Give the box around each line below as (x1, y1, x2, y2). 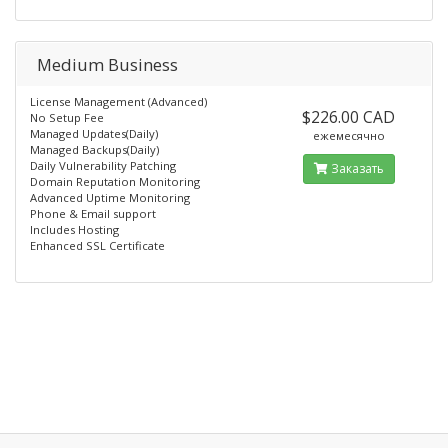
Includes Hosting (30, 222, 119, 237)
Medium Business (37, 53, 178, 76)
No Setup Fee (30, 110, 104, 125)
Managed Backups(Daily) (30, 142, 159, 157)
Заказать (327, 160, 384, 177)
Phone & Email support (30, 206, 156, 221)
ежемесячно (312, 128, 385, 143)
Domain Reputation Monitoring (30, 174, 200, 189)
